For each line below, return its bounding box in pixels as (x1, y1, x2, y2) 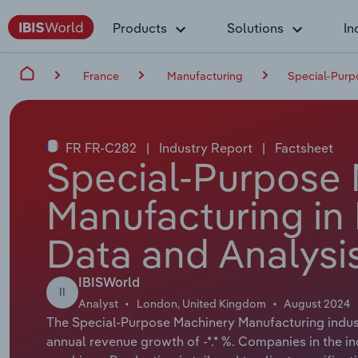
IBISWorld (78, 276, 140, 290)
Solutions (227, 20, 284, 36)
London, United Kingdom (136, 296, 266, 311)
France (83, 68, 119, 83)
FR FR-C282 (62, 139, 140, 156)
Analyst (78, 296, 118, 311)
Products (113, 20, 167, 36)
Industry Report (155, 139, 256, 156)
